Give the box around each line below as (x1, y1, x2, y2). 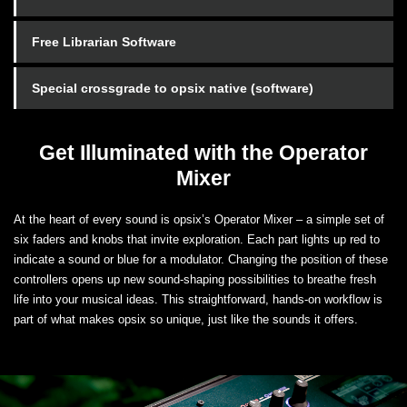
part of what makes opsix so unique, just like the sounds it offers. (14, 313, 358, 327)
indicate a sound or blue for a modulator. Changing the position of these (14, 253, 388, 267)
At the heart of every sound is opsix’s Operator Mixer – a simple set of (14, 213, 384, 227)
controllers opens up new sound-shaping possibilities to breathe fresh (14, 273, 376, 287)
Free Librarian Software (32, 35, 176, 50)
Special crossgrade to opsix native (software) (32, 81, 313, 96)
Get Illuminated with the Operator (39, 141, 368, 165)
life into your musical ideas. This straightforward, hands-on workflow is (14, 293, 382, 307)
